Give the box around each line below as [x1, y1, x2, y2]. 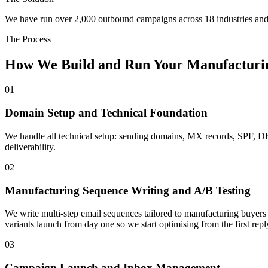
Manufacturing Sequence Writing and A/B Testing [5, 184, 251, 197]
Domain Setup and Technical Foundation [5, 106, 208, 120]
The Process [5, 33, 51, 44]
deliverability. [5, 141, 56, 152]
